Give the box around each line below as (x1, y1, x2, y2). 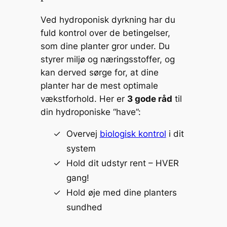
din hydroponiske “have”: (40, 106, 141, 117)
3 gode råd (127, 93, 172, 104)
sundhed (66, 202, 102, 213)
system (66, 143, 96, 154)
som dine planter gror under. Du (40, 41, 170, 51)
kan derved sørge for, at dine (40, 67, 159, 78)
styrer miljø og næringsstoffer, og (40, 54, 175, 64)
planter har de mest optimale (40, 80, 158, 91)
